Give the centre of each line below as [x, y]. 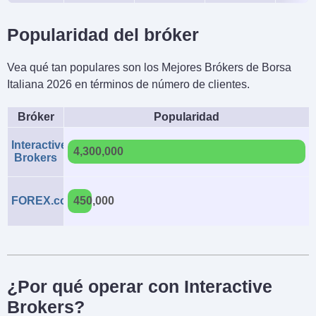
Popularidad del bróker [103, 35]
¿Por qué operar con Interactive [140, 287]
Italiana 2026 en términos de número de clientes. [128, 85]
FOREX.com [44, 201]
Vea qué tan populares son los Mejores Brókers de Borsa [149, 68]
